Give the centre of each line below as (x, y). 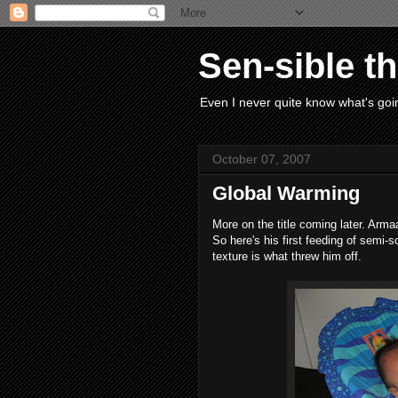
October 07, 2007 (262, 159)
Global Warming (286, 193)
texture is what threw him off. (287, 256)
